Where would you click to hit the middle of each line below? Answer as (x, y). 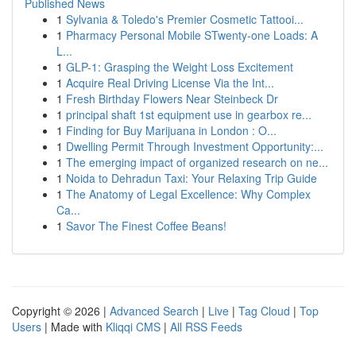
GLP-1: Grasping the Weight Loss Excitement (180, 67)
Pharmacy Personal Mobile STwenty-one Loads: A (192, 35)
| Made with (74, 327)
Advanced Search (154, 311)
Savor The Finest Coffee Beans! (146, 226)
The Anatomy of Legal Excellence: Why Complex (188, 194)
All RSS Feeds (206, 327)
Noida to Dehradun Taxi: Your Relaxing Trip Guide (192, 178)
